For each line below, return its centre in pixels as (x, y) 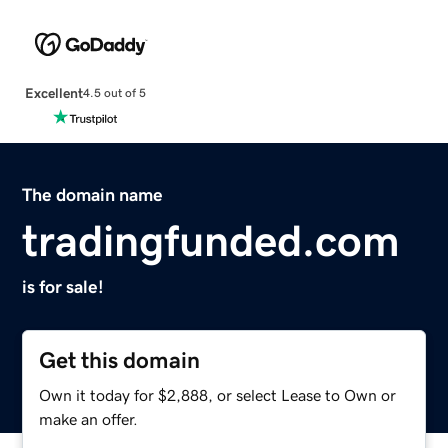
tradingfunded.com (211, 240)
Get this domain (120, 360)
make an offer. (89, 418)
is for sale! (63, 286)
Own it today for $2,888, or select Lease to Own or (218, 394)
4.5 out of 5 (114, 93)
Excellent (53, 92)
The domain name (93, 194)
